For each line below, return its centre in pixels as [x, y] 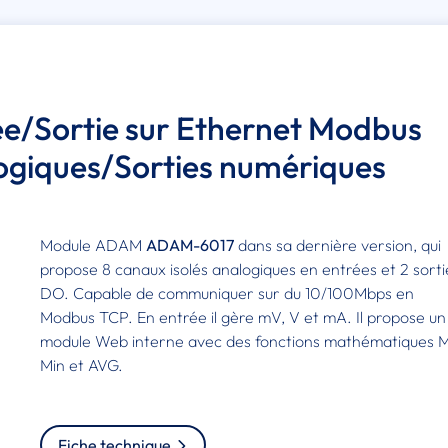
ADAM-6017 [190, 244]
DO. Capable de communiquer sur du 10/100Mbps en [227, 292]
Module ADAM [93, 244]
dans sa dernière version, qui [338, 244]
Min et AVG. [82, 364]
